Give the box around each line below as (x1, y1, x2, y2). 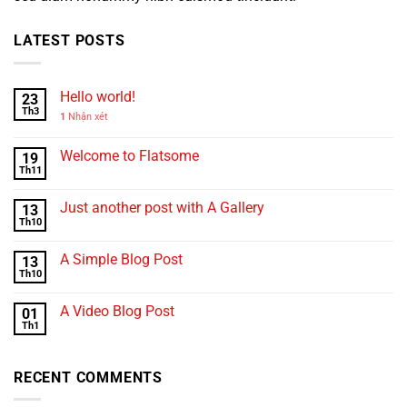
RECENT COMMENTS (14, 368, 163, 386)
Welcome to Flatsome (60, 146, 199, 164)
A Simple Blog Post (60, 250, 183, 268)
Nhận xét (65, 110, 108, 123)
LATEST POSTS (14, 32, 125, 50)
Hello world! (60, 87, 135, 105)
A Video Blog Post (60, 302, 174, 320)
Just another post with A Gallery (60, 198, 264, 216)
